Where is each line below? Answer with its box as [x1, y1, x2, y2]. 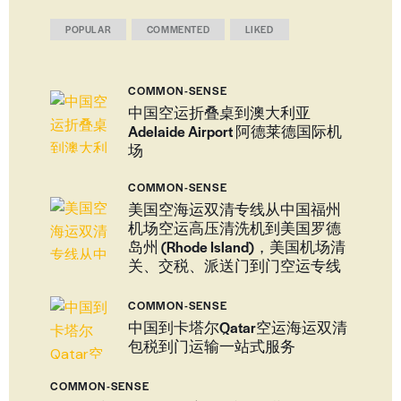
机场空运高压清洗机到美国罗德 [128, 218, 341, 239]
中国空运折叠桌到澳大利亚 [128, 101, 311, 123]
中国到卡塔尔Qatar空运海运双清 [128, 317, 347, 338]
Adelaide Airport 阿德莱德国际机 [128, 120, 342, 141]
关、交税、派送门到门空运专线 [128, 255, 341, 277]
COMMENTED [146, 21, 210, 36]
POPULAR [65, 21, 112, 36]
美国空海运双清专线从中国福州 [128, 199, 341, 220]
